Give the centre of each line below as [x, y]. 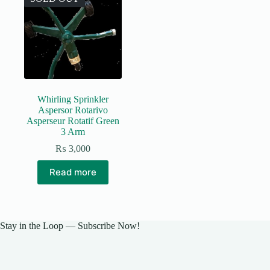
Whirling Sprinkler [73, 99]
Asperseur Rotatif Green [73, 121]
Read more [73, 172]
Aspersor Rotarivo [73, 110]
